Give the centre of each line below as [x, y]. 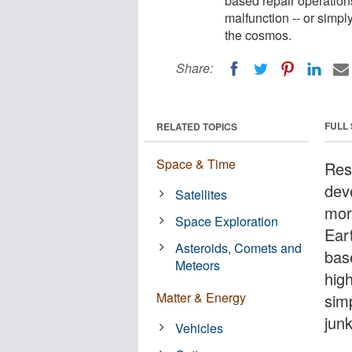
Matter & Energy [201, 297]
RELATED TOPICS [197, 126]
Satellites [202, 194]
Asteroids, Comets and [239, 247]
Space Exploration [227, 221]
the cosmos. [258, 35]
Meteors [198, 265]
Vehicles [200, 328]
